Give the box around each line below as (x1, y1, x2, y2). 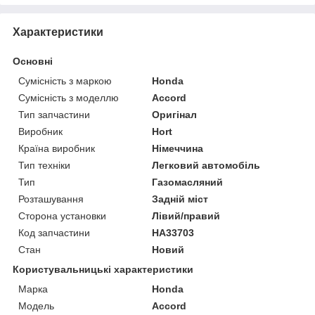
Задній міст (152, 193, 209, 205)
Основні (13, 56, 53, 67)
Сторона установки (18, 210, 106, 222)
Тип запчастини (18, 109, 90, 121)
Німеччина (152, 143, 204, 155)
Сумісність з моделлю (18, 92, 119, 104)
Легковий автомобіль (152, 160, 261, 172)
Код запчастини (18, 227, 90, 239)
